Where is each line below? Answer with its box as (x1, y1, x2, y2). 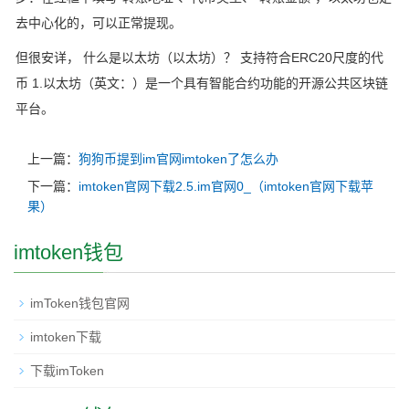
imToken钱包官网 (30, 296, 130, 311)
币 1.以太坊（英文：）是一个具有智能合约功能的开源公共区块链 (16, 76, 388, 91)
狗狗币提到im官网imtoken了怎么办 (79, 152, 278, 167)
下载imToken (30, 363, 104, 379)
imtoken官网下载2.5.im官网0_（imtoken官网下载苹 (79, 179, 373, 194)
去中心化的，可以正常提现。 (16, 16, 182, 31)
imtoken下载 (30, 330, 101, 345)
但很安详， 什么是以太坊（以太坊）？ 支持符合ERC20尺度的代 (16, 50, 383, 66)
